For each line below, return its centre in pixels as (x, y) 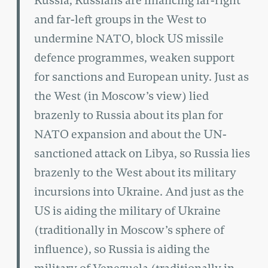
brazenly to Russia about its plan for (129, 115)
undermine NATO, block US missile (129, 38)
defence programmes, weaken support (134, 57)
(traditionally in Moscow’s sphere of (129, 230)
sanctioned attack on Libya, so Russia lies (142, 153)
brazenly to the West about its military (135, 172)
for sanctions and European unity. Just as (141, 77)
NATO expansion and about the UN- (130, 134)
